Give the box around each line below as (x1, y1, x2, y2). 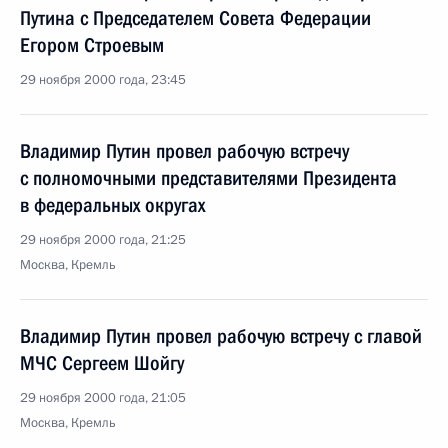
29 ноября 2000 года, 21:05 (20, 389, 186, 407)
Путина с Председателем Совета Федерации (20, 6, 371, 30)
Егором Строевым (20, 33, 164, 57)
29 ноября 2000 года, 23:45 (20, 71, 186, 89)
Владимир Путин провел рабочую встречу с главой (20, 324, 422, 348)
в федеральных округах (20, 193, 205, 217)
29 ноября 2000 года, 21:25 (20, 231, 186, 249)
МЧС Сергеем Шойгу (20, 351, 184, 375)
